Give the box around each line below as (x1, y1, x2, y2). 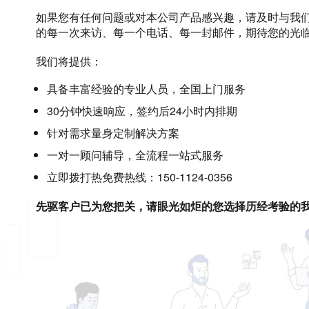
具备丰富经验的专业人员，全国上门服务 (47, 81, 246, 97)
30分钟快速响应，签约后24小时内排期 (47, 103, 237, 119)
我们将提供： (36, 53, 102, 69)
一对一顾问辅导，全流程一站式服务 (47, 147, 223, 163)
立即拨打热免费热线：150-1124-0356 (47, 169, 232, 185)
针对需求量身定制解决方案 (47, 125, 179, 141)
